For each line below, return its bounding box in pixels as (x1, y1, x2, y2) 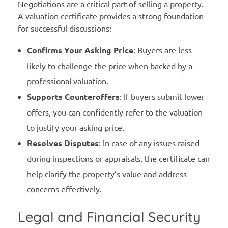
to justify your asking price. (26, 122, 124, 132)
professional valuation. (26, 75, 108, 86)
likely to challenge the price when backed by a (26, 60, 192, 71)
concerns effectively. (26, 183, 102, 194)
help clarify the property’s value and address (26, 168, 187, 179)
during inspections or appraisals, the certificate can (26, 153, 210, 163)
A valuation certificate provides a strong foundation (18, 10, 204, 21)
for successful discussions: (18, 22, 111, 33)
